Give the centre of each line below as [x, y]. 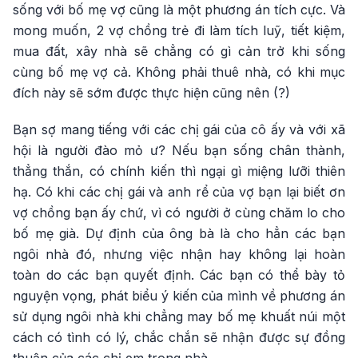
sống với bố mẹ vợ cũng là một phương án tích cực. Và [179, 10]
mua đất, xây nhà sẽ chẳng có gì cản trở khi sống [179, 51]
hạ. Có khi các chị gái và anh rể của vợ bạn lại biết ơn [179, 192]
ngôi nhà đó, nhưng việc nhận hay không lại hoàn [179, 254]
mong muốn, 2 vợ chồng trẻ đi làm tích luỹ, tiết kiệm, [179, 30]
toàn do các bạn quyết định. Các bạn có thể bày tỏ [179, 275]
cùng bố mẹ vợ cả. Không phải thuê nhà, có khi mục [179, 72]
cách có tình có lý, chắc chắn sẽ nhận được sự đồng [179, 337]
